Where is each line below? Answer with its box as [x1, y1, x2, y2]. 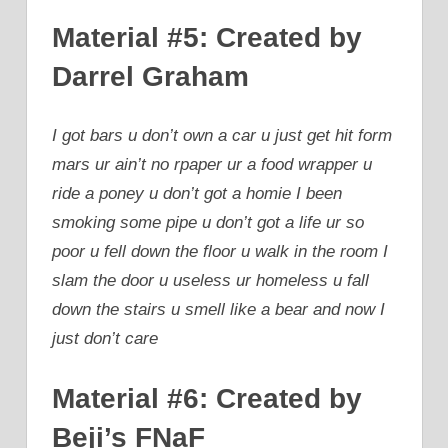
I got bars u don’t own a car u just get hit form [52, 126, 392, 146]
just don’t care [52, 329, 158, 349]
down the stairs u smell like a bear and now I [52, 300, 385, 320]
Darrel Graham [52, 60, 249, 92]
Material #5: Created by [52, 21, 362, 53]
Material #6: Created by [52, 382, 362, 414]
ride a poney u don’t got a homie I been [52, 184, 342, 204]
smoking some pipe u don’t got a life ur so [52, 213, 364, 233]
